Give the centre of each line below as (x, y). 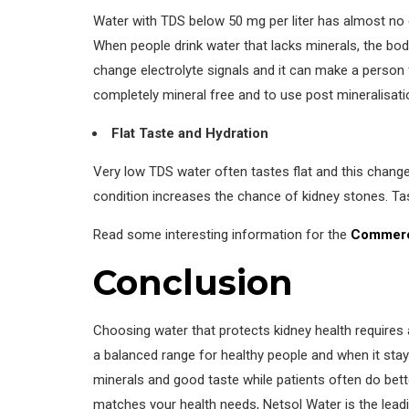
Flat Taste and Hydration (190, 134)
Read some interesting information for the (222, 235)
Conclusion (193, 283)
